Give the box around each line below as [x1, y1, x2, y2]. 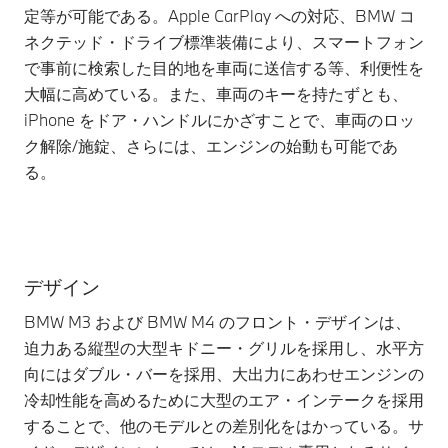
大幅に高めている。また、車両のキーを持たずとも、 [24, 83, 408, 105]
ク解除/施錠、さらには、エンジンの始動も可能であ [24, 135, 398, 157]
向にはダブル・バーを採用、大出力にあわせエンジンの [24, 363, 424, 385]
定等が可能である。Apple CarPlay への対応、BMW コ [24, 5, 415, 27]
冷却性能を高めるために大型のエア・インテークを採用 [24, 389, 424, 411]
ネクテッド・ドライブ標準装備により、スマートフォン [24, 31, 424, 53]
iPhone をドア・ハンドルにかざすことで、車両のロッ [24, 109, 415, 131]
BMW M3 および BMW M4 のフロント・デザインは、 [24, 311, 411, 333]
